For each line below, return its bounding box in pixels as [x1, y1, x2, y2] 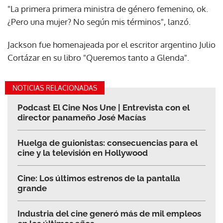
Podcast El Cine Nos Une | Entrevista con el [17, 103, 190, 113]
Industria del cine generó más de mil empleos [17, 209, 201, 219]
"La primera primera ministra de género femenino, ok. [7, 3, 208, 14]
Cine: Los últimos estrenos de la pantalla [17, 173, 180, 184]
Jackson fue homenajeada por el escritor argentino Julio [7, 39, 216, 50]
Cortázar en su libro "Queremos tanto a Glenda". [7, 52, 191, 63]
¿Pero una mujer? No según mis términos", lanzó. [7, 16, 191, 27]
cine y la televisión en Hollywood [17, 148, 148, 158]
